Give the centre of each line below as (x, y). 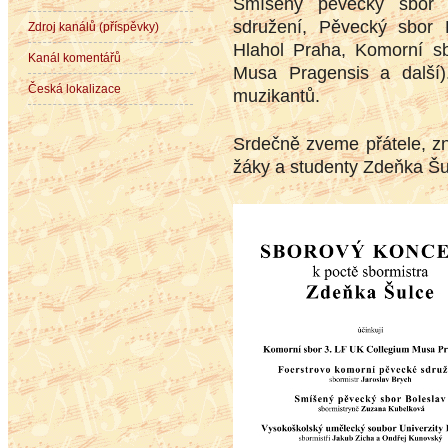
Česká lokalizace (74, 89)
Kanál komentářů (74, 58)
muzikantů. (276, 96)
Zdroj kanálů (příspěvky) (93, 27)
